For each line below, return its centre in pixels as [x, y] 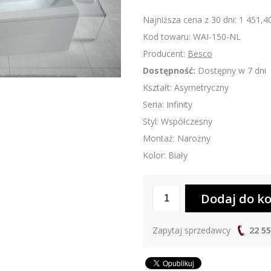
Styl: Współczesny [178, 122]
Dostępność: [169, 71]
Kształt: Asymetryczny [186, 88]
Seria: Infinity [168, 105]
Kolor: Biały [165, 155]
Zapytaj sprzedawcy [193, 230]
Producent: [165, 54]
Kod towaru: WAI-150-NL [192, 37]
